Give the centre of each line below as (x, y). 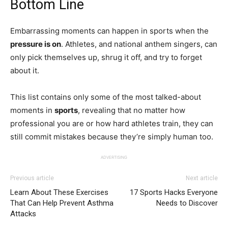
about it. (26, 70)
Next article (202, 178)
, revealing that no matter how (132, 110)
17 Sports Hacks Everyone (174, 192)
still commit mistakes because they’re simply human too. (113, 136)
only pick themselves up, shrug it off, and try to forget (106, 57)
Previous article (32, 178)
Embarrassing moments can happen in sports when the (109, 31)
